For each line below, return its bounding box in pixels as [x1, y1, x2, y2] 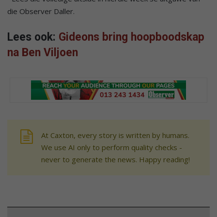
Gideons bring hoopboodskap [59, 31, 204, 44]
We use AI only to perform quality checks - [41, 142, 182, 153]
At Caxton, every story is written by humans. [41, 130, 189, 140]
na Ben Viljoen [7, 46, 78, 60]
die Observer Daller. [7, 6, 75, 16]
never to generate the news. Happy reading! [41, 155, 190, 165]
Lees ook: [7, 31, 59, 44]
